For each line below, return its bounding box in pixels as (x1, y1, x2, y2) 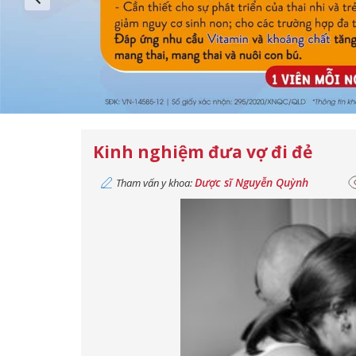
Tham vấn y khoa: (116, 176, 195, 190)
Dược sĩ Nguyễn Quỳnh (195, 175, 308, 190)
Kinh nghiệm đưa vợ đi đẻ (93, 141, 312, 163)
